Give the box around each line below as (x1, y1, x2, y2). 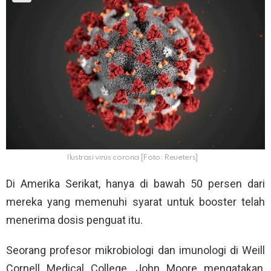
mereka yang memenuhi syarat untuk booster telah (6, 195, 265, 209)
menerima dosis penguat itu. (6, 214, 143, 227)
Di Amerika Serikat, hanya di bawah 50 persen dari (6, 177, 265, 191)
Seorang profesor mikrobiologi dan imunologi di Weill (6, 244, 265, 257)
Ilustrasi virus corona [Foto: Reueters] (67, 154, 198, 162)
